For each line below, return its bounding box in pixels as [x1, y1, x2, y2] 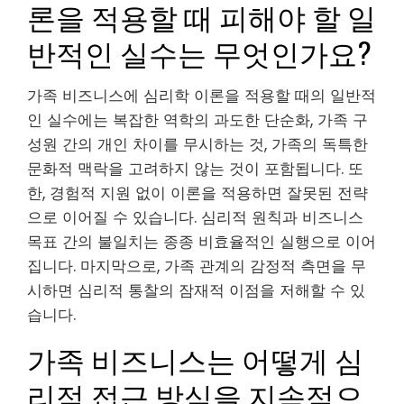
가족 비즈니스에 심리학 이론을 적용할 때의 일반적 [27, 85, 376, 107]
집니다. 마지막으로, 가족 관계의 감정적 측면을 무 [27, 255, 366, 278]
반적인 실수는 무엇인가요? [27, 31, 372, 74]
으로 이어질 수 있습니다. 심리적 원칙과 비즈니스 [27, 207, 363, 229]
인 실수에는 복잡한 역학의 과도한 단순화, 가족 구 [27, 109, 368, 132]
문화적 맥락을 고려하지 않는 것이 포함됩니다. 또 [27, 158, 363, 180]
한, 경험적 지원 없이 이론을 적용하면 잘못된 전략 [27, 182, 368, 205]
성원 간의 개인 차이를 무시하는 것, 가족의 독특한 [27, 133, 368, 156]
